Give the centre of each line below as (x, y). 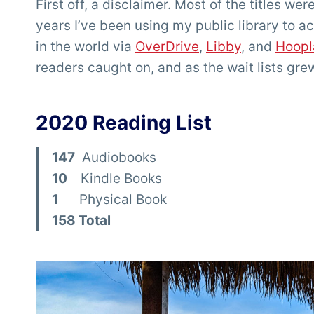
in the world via (86, 47)
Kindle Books (116, 179)
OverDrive (167, 47)
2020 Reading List (124, 123)
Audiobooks (116, 158)
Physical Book (112, 200)
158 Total (81, 221)
